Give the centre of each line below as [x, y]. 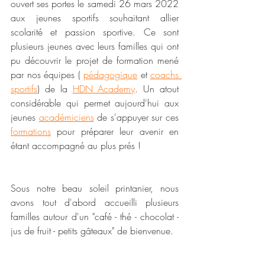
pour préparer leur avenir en [115, 131]
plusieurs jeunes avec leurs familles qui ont [95, 46]
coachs [164, 75]
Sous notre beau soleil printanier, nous [95, 188]
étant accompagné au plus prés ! [76, 146]
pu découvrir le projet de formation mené [95, 60]
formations [31, 131]
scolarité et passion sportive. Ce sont [95, 32]
